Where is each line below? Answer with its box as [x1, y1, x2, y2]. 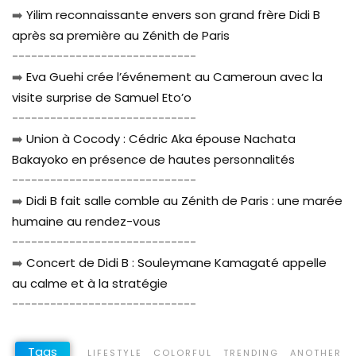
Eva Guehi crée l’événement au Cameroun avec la [23, 68, 323, 85]
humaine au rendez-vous [12, 212, 161, 230]
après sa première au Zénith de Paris [12, 26, 230, 44]
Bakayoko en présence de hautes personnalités [12, 150, 295, 168]
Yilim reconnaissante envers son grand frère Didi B [23, 6, 320, 23]
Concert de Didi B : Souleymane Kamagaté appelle [23, 253, 327, 271]
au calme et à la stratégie [12, 274, 168, 292]
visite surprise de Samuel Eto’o [12, 88, 192, 106]
